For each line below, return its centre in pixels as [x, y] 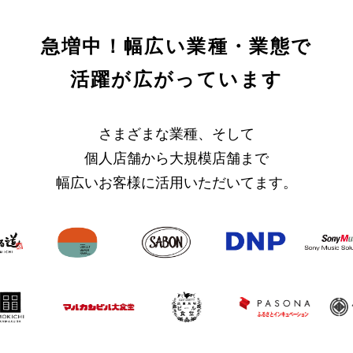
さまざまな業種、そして [176, 134]
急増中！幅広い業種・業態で [176, 46]
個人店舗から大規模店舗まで [176, 158]
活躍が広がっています [176, 79]
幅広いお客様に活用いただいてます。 [176, 182]
